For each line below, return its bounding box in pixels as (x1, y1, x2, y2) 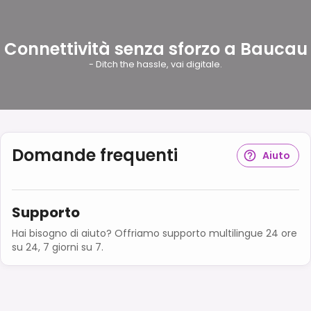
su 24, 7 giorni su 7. (12, 239, 103, 254)
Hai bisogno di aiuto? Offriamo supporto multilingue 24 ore (12, 226, 297, 240)
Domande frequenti (12, 143, 178, 167)
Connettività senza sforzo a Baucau (3, 37, 308, 60)
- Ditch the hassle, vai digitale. (89, 58, 222, 70)
